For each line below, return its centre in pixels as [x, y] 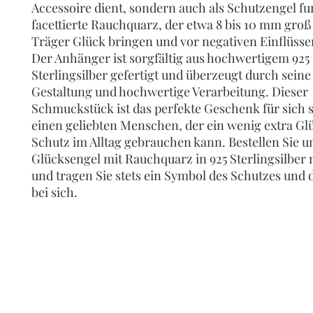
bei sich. [54, 192]
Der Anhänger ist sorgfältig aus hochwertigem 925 [170, 58]
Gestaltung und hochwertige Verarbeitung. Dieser [170, 91]
